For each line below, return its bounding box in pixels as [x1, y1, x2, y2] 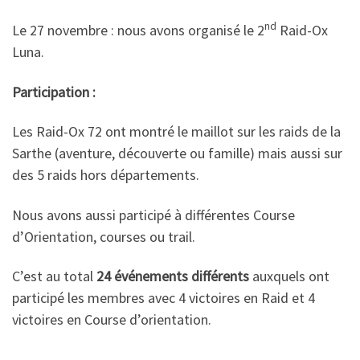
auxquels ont [249, 267, 329, 285]
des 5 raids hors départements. [12, 166, 199, 184]
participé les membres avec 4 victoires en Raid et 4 [12, 288, 315, 307]
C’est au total [12, 267, 96, 285]
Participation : [12, 82, 96, 101]
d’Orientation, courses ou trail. [12, 227, 195, 246]
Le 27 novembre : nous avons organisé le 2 [12, 21, 264, 39]
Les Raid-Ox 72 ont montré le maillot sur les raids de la [12, 122, 341, 141]
